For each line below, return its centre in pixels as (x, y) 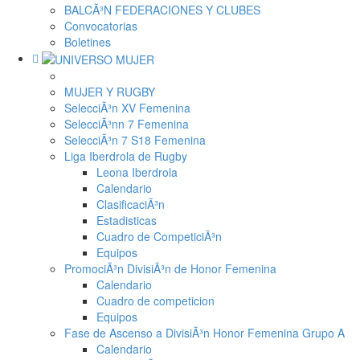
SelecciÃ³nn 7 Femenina (127, 124)
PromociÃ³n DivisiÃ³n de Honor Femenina (170, 269)
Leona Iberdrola (137, 172)
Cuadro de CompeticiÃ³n (159, 237)
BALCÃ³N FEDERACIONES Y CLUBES (162, 10)
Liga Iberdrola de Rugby (126, 156)
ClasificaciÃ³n (131, 205)
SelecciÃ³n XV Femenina (127, 108)
